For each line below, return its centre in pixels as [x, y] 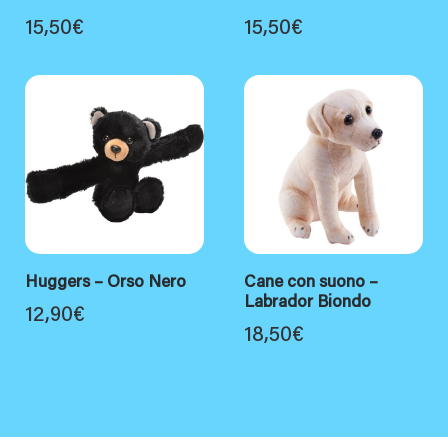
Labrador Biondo [307, 302]
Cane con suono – [311, 282]
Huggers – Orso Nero [105, 282]
